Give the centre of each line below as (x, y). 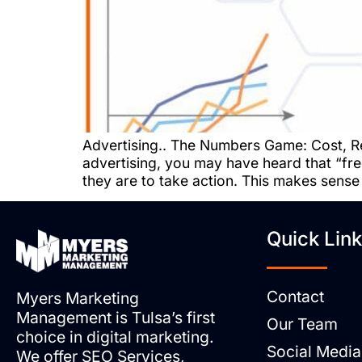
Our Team (302, 324)
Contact (295, 296)
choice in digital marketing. (115, 337)
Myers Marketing (78, 298)
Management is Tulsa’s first (116, 317)
